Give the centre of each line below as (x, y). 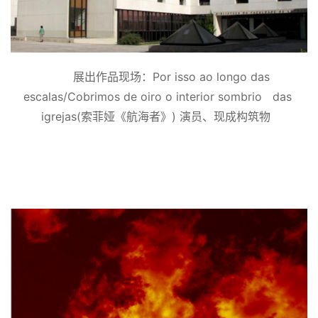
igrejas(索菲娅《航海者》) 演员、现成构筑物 (155, 116)
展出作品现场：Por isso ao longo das (171, 77)
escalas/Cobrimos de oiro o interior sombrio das (157, 97)
